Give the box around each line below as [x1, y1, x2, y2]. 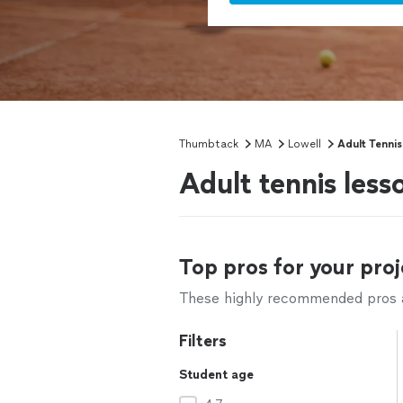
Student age [179, 367, 254, 382]
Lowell [288, 138, 321, 150]
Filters [179, 331, 227, 351]
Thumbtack [179, 138, 238, 150]
